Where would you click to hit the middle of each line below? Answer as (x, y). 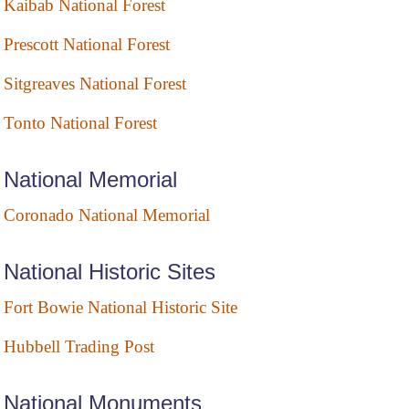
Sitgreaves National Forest (95, 84)
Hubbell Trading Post (79, 347)
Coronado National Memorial (107, 215)
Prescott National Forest (87, 45)
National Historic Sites (110, 272)
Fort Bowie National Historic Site (121, 308)
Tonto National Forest (80, 123)
